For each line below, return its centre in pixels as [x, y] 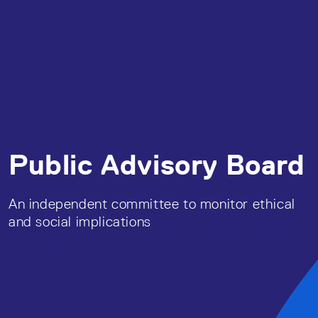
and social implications [80, 221]
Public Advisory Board [157, 164]
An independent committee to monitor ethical [152, 203]
